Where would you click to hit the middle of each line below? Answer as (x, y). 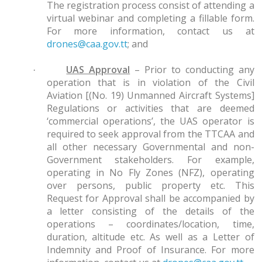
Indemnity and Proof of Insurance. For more (150, 250)
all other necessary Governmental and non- (150, 147)
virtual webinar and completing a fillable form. (150, 18)
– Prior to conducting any (192, 70)
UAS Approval (98, 70)
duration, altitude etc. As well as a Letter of (150, 237)
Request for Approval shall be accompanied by (150, 198)
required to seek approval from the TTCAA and (150, 134)
